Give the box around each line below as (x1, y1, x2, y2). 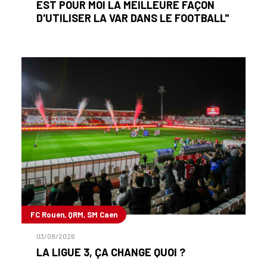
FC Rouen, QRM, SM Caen (30, 209, 117, 219)
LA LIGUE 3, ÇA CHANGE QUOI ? (36, 245, 185, 259)
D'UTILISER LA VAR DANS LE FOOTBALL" (36, 11, 229, 25)
